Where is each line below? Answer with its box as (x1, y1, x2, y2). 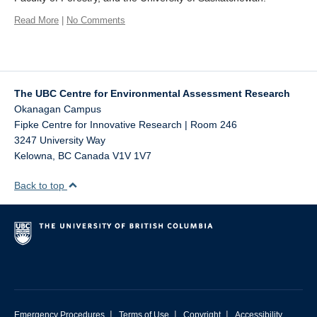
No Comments (67, 15, 125, 26)
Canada (74, 150, 110, 162)
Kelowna (14, 150, 52, 162)
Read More (14, 15, 59, 26)
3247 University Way (14, 134, 105, 146)
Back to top (14, 180, 67, 192)
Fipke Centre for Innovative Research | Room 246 (14, 119, 237, 131)
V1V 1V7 (113, 150, 151, 162)
